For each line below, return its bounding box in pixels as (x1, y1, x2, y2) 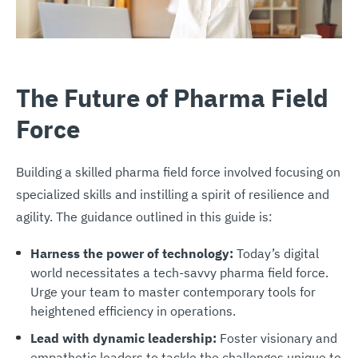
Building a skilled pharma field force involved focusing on (16, 163, 340, 180)
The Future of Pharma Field (16, 81, 328, 113)
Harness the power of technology (30, 245, 229, 261)
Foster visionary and (216, 329, 337, 346)
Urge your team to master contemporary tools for (30, 283, 316, 300)
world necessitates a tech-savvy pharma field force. (30, 264, 328, 280)
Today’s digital (236, 245, 319, 261)
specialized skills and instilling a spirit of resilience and (16, 185, 329, 202)
